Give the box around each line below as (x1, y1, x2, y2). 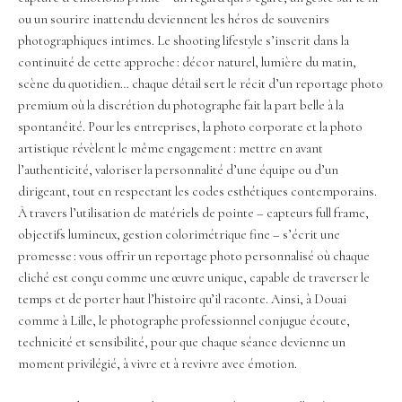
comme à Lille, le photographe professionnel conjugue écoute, (18, 313, 350, 329)
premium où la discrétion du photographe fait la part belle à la (18, 98, 344, 114)
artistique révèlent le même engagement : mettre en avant (18, 141, 323, 157)
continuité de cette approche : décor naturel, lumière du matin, (18, 55, 356, 71)
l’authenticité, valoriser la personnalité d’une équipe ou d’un (18, 162, 338, 179)
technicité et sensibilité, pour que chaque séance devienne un (18, 335, 345, 351)
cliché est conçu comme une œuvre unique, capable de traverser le (18, 270, 370, 286)
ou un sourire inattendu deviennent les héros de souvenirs (18, 12, 329, 28)
